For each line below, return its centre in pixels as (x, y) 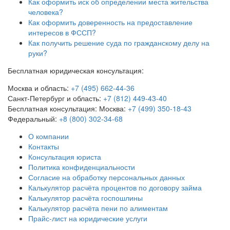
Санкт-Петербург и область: (55, 98)
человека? (46, 12)
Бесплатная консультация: (52, 109)
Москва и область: (39, 88)
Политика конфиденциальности (82, 167)
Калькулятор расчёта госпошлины (85, 198)
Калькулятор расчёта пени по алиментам (98, 208)
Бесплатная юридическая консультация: (76, 71)
